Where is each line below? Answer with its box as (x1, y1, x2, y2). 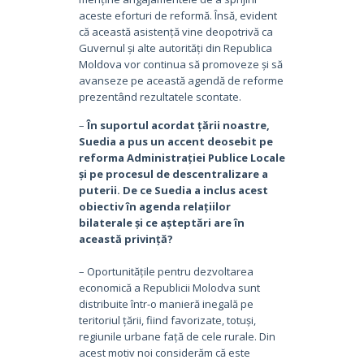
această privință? (78, 231, 173, 246)
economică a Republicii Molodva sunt (78, 279, 260, 295)
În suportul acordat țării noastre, (86, 117, 270, 132)
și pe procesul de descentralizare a (78, 166, 268, 181)
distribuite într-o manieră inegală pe (78, 296, 253, 311)
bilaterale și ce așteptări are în (78, 214, 245, 230)
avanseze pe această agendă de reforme (78, 72, 284, 88)
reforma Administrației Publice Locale (78, 149, 285, 165)
